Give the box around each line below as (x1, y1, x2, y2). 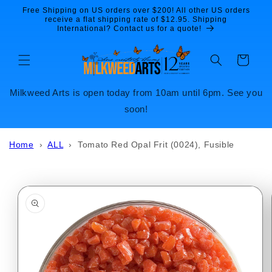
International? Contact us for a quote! (56, 24, 202, 33)
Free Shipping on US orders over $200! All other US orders (22, 6, 250, 15)
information (11, 186, 62, 197)
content (18, 13, 51, 24)
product (11, 175, 46, 186)
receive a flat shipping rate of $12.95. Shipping (45, 15, 227, 24)
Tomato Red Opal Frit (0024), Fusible (78, 139, 234, 149)
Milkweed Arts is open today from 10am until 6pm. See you (9, 87, 263, 98)
